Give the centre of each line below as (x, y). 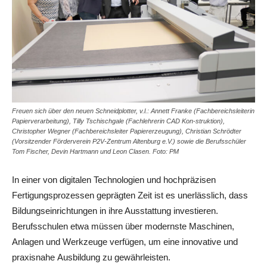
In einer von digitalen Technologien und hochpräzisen (114, 179)
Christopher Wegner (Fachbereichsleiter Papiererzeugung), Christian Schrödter (127, 131)
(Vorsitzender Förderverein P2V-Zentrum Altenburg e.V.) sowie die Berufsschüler (129, 141)
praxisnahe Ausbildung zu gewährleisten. (91, 257)
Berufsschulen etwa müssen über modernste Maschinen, (123, 226)
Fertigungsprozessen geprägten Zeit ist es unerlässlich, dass (130, 195)
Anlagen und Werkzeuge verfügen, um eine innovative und (125, 241)
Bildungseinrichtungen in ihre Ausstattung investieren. (115, 210)
